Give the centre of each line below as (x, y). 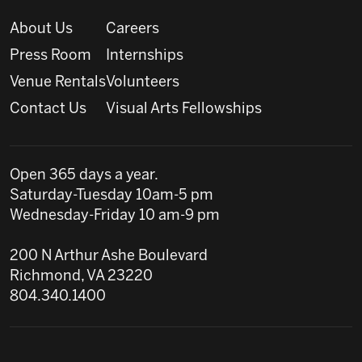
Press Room (51, 57)
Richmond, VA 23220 (81, 277)
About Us (41, 30)
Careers (133, 30)
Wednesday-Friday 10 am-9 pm (115, 217)
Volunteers (143, 83)
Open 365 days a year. (84, 176)
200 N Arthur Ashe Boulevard (109, 257)
